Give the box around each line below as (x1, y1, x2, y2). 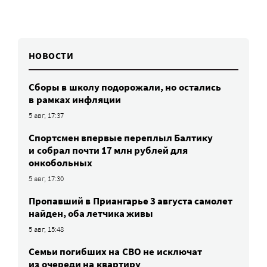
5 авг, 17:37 (29, 110, 64, 120)
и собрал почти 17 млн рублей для (29, 143, 188, 157)
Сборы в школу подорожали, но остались (29, 80, 221, 94)
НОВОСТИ (29, 49, 74, 61)
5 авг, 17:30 (29, 173, 64, 184)
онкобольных (29, 156, 92, 169)
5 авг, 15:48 (29, 223, 64, 234)
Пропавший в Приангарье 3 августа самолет (29, 194, 232, 207)
